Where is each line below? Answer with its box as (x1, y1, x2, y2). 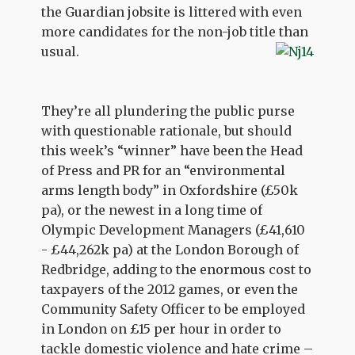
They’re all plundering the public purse (41, 103, 296, 119)
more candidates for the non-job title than (41, 24, 309, 40)
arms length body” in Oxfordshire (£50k (41, 182, 299, 198)
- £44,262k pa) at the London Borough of (41, 242, 300, 258)
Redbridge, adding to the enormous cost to (41, 261, 312, 277)
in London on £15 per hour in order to (41, 321, 282, 337)
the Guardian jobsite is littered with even (41, 4, 303, 20)
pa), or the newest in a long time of (41, 202, 263, 218)
